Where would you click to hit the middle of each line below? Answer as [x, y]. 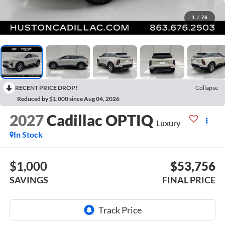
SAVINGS [29, 180]
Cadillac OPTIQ [100, 120]
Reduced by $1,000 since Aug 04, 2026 [68, 98]
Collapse [207, 87]
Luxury [168, 123]
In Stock [28, 135]
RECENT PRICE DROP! [46, 87]
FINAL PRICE [189, 180]
